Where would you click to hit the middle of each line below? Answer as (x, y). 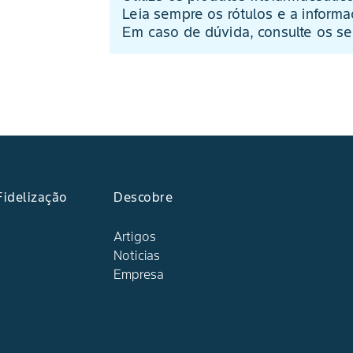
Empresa (139, 274)
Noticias (137, 255)
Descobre (143, 197)
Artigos (135, 236)
